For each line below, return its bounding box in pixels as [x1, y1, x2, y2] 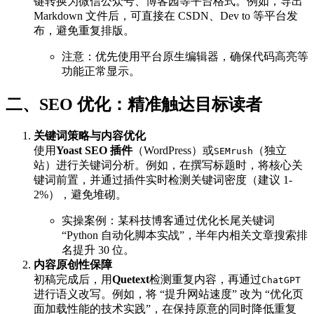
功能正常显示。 [62, 64, 140, 77]
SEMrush [214, 146, 253, 157]
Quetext [112, 273, 149, 286]
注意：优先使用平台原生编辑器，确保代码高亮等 [62, 50, 308, 62]
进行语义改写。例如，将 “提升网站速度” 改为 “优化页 [34, 288, 303, 301]
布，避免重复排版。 [34, 24, 135, 36]
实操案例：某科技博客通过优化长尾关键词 [62, 214, 275, 227]
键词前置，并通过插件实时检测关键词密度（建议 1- [34, 174, 292, 186]
